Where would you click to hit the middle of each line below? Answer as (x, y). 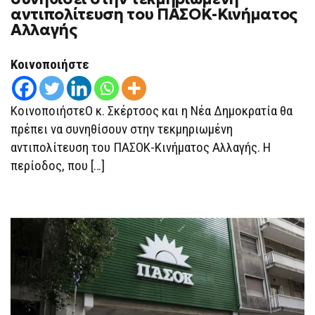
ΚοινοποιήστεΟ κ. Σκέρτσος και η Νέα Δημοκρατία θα (152, 110)
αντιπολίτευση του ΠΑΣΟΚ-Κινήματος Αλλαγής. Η (141, 147)
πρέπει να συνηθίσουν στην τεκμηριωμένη (122, 129)
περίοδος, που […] (58, 165)
